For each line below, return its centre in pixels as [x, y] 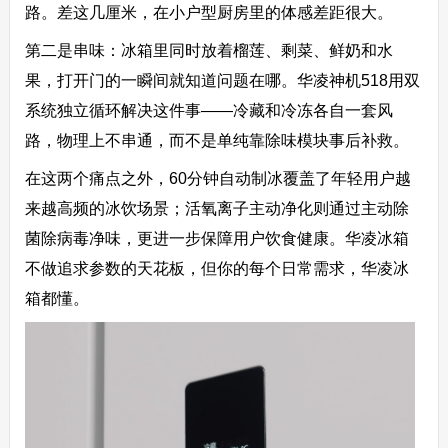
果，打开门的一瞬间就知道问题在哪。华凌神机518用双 [222, 80]
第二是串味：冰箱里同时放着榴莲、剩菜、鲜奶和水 [208, 50]
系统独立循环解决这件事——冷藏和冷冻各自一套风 [208, 110]
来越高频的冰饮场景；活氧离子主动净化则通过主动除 [216, 208]
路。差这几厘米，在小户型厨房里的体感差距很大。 [208, 12]
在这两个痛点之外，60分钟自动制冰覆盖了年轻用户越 [217, 178]
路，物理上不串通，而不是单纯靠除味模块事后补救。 [216, 140]
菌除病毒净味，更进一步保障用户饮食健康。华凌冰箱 [216, 238]
